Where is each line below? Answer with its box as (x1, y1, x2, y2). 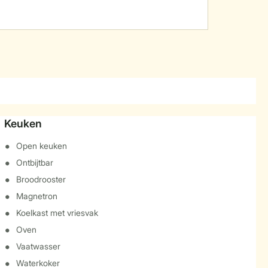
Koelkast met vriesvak (16, 208, 98, 218)
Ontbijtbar (16, 157, 53, 167)
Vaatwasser (16, 241, 60, 251)
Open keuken (16, 141, 67, 151)
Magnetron (16, 191, 57, 201)
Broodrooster (16, 174, 66, 184)
